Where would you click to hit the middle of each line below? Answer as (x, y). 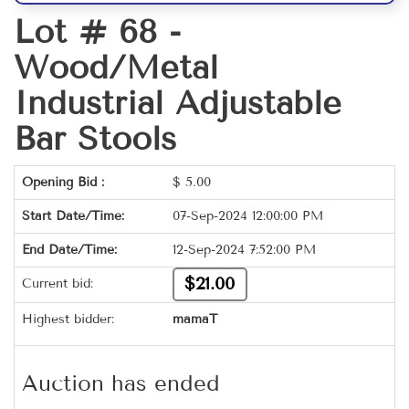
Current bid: (58, 284)
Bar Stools (95, 139)
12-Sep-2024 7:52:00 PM (244, 250)
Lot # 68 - (97, 32)
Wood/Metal (116, 68)
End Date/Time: (69, 250)
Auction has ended (121, 383)
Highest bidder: (68, 320)
